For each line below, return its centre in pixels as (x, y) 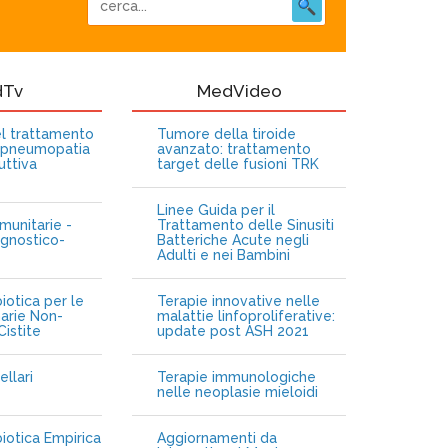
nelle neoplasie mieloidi (238, 392)
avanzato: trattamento (234, 149)
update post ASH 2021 (233, 331)
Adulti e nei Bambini (224, 255)
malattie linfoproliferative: (246, 316)
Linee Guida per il (216, 210)
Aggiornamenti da (217, 438)
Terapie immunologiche (237, 377)
